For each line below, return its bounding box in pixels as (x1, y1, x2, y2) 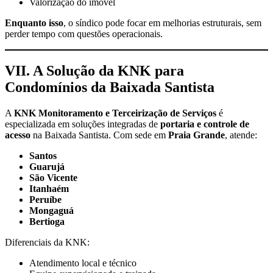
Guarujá (29, 161, 65, 172)
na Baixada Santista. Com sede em (30, 129, 168, 140)
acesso (5, 129, 30, 140)
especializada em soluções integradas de (5, 118, 160, 129)
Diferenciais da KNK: (5, 236, 90, 247)
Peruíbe (29, 194, 62, 205)
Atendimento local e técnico (29, 257, 136, 268)
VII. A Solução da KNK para (5, 62, 184, 79)
